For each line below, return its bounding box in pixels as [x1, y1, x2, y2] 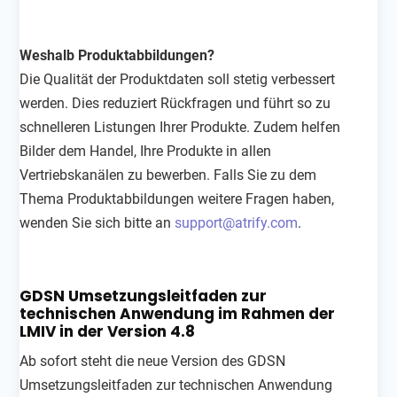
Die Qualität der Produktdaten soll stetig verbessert [19, 70, 336, 88]
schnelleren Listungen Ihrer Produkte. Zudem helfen [19, 118, 341, 136]
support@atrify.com [175, 214, 299, 231]
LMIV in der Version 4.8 [19, 320, 196, 342]
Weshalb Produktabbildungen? [19, 46, 215, 64]
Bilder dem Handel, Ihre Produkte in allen [19, 142, 272, 160]
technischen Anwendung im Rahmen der [19, 302, 336, 324]
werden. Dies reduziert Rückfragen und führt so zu [19, 94, 331, 112]
